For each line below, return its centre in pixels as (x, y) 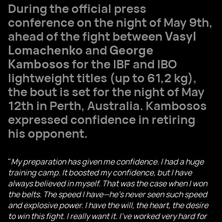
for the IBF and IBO (123, 64)
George (132, 50)
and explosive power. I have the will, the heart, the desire (108, 205)
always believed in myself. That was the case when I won (108, 183)
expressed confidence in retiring (102, 119)
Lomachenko (45, 50)
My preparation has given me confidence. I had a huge (107, 162)
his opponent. (48, 133)
